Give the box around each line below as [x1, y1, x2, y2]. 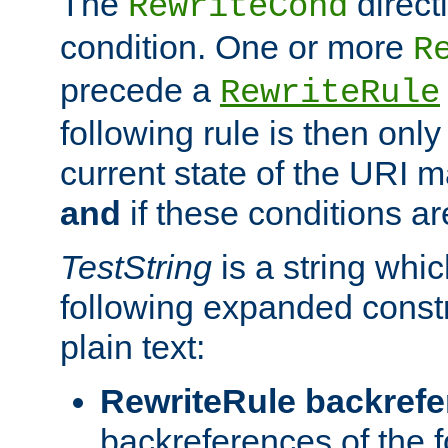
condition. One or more [60, 27, 413, 66]
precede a [60, 70, 220, 109]
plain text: [60, 327, 205, 366]
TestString [60, 247, 212, 286]
